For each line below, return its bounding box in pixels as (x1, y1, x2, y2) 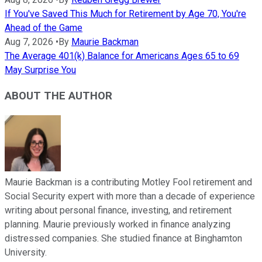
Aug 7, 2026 (5, 36, 53, 47)
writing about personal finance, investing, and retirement (5, 205, 232, 216)
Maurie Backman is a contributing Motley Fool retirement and (5, 177, 252, 188)
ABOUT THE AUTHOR (5, 89, 112, 103)
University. (5, 247, 47, 258)
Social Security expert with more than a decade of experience (5, 191, 255, 202)
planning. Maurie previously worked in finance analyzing (5, 219, 230, 230)
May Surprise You (5, 64, 76, 75)
